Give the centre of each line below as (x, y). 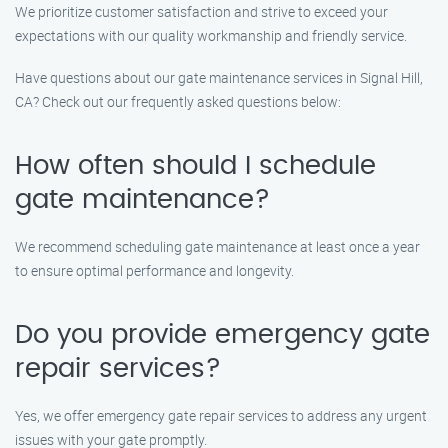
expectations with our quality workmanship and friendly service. (211, 35)
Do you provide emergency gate (222, 335)
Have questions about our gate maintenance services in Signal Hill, (219, 77)
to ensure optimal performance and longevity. (154, 270)
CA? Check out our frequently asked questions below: (178, 101)
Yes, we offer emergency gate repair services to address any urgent (221, 415)
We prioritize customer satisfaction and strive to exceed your (201, 11)
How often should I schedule (195, 166)
